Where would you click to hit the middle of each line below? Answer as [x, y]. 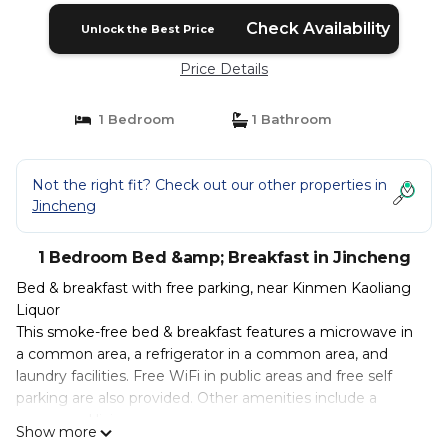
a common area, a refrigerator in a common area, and [202, 354]
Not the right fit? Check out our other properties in [209, 185]
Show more [56, 432]
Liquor [38, 310]
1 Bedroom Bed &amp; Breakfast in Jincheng [224, 257]
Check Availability [317, 28]
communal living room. [96, 420]
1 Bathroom [290, 119]
